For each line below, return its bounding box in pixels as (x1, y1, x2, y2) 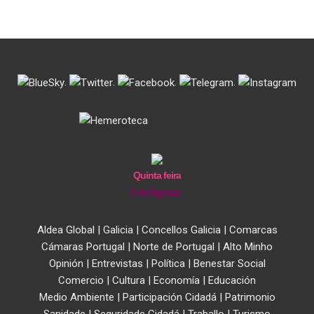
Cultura (112, 274, 145, 287)
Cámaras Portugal (41, 240, 125, 254)
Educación (208, 274, 256, 287)
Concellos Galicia (141, 224, 221, 237)
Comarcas (228, 224, 278, 237)
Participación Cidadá (122, 291, 217, 304)
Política (151, 257, 185, 271)
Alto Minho (223, 240, 273, 254)
